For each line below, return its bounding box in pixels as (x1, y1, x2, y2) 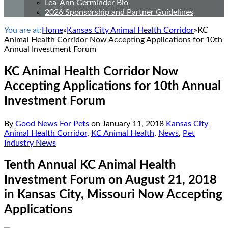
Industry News (4, 138, 56, 147)
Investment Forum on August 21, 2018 (4, 174, 217, 186)
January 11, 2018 (102, 119, 164, 128)
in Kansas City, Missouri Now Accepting (4, 188, 222, 201)
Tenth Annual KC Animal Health (4, 159, 176, 172)
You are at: (4, 26, 42, 34)
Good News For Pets (15, 119, 89, 128)
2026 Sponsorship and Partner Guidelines (45, 8, 193, 16)
